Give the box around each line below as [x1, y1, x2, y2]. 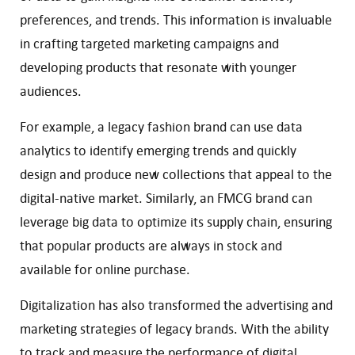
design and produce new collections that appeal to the [20, 165, 332, 183]
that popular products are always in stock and [20, 236, 282, 254]
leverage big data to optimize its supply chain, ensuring [20, 212, 332, 231]
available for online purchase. [20, 260, 190, 278]
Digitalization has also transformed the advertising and [20, 296, 333, 314]
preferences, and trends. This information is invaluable [20, 10, 332, 29]
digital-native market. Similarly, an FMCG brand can [20, 189, 312, 207]
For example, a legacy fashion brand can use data [20, 117, 303, 136]
